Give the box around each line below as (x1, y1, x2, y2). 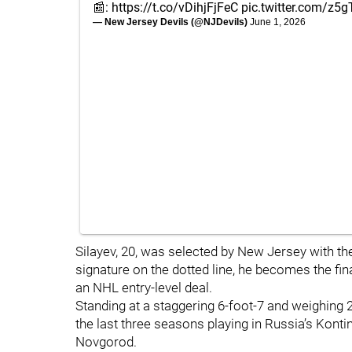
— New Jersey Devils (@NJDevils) (93, 16, 250, 27)
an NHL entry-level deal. (75, 280, 212, 295)
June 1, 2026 (250, 16, 306, 27)
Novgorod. (75, 334, 140, 350)
